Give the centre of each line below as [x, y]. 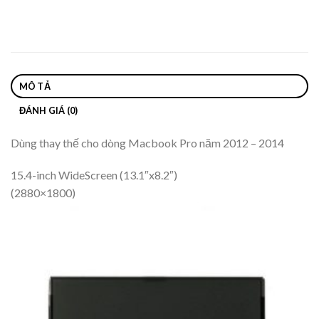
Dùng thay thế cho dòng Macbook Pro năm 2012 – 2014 [147, 142]
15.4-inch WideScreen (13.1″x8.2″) [94, 175]
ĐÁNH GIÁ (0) [48, 110]
